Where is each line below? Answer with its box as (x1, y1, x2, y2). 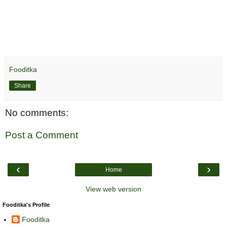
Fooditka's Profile (3, 202, 50, 208)
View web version (86, 185, 141, 193)
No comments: (5, 107, 68, 119)
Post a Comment (5, 129, 78, 140)
